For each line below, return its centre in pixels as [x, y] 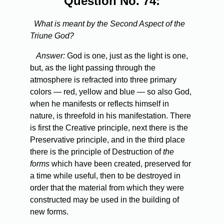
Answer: [50, 56]
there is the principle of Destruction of [96, 152]
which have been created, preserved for [120, 164]
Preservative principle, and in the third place [107, 140]
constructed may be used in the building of [104, 200]
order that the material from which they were [107, 188]
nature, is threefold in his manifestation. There [110, 116]
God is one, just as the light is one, [126, 56]
